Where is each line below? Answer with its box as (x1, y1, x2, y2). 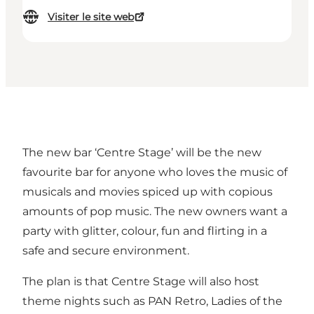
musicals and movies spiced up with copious (22, 185, 273, 199)
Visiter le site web (48, 11, 134, 24)
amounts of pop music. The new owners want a (22, 205, 287, 219)
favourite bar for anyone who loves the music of (22, 165, 287, 179)
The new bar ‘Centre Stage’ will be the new (22, 146, 261, 160)
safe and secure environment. (22, 244, 189, 258)
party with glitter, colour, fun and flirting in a (22, 224, 267, 238)
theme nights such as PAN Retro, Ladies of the (22, 294, 282, 308)
